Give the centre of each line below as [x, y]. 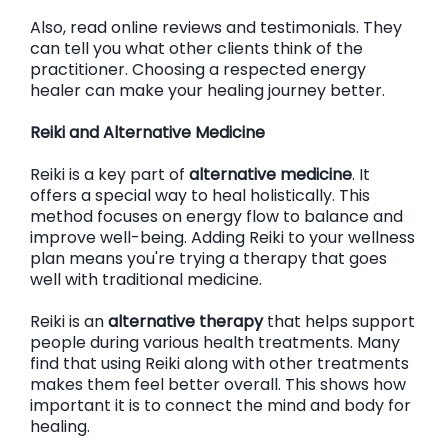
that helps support [339, 321]
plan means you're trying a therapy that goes [208, 258]
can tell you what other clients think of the [196, 48]
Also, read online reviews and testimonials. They [216, 27]
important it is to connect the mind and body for [220, 405]
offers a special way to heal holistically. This [200, 195]
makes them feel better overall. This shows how [218, 384]
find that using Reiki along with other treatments [219, 363]
